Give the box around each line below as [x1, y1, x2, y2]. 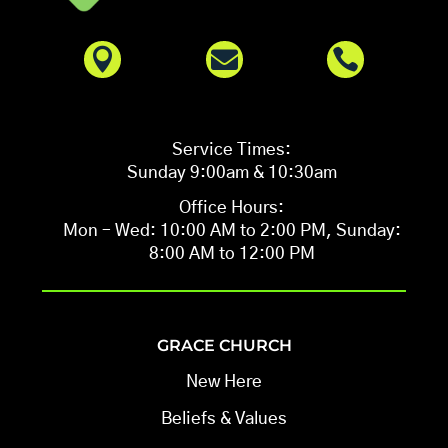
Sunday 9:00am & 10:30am [126, 164, 337, 182]
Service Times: [172, 141, 291, 159]
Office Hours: [179, 199, 284, 217]
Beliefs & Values [161, 410, 287, 428]
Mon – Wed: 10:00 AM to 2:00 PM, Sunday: [62, 222, 401, 240]
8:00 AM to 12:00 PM [148, 245, 315, 263]
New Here [186, 373, 262, 391]
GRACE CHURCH [156, 336, 292, 356]
